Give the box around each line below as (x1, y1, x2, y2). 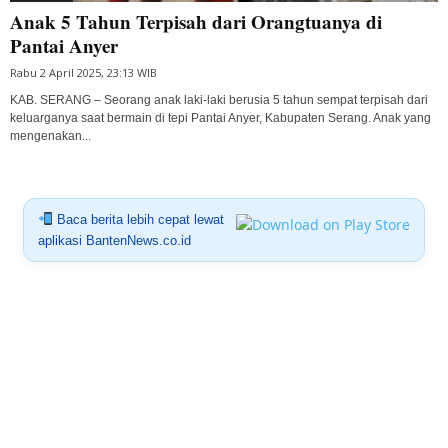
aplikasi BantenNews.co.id (37, 232, 191, 248)
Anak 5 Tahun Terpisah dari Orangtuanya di (10, 7, 382, 35)
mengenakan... (10, 128, 91, 143)
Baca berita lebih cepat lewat (52, 211, 224, 227)
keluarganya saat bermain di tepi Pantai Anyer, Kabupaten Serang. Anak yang (10, 110, 431, 125)
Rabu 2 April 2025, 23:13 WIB (10, 64, 157, 80)
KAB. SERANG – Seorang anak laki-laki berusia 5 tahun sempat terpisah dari (10, 92, 428, 107)
